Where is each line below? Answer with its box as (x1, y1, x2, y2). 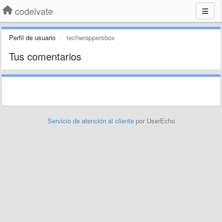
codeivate (15, 4, 53, 17)
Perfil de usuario (9, 33, 55, 42)
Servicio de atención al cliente (47, 116, 136, 125)
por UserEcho (135, 116, 175, 125)
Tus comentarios (9, 49, 81, 63)
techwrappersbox (66, 33, 115, 42)
